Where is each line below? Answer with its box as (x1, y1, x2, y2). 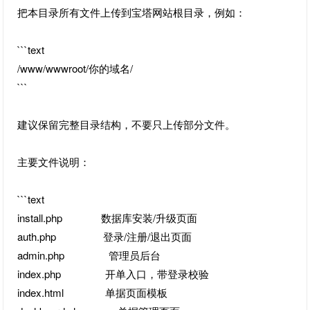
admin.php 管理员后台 (17, 247, 161, 262)
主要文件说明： (17, 154, 91, 169)
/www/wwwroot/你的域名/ (17, 60, 134, 75)
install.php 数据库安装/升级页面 (17, 210, 198, 225)
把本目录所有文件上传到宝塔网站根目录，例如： (17, 4, 246, 19)
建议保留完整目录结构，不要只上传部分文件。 (17, 116, 236, 131)
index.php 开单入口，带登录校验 (17, 266, 210, 281)
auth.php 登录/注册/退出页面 (17, 228, 192, 244)
